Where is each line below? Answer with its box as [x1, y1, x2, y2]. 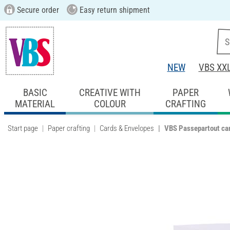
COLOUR [93, 98, 126, 110]
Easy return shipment [77, 5, 150, 15]
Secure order [14, 5, 59, 15]
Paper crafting [48, 123, 90, 133]
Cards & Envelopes [100, 123, 154, 133]
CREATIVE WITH [79, 86, 141, 99]
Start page [8, 123, 38, 133]
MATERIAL [15, 98, 55, 110]
